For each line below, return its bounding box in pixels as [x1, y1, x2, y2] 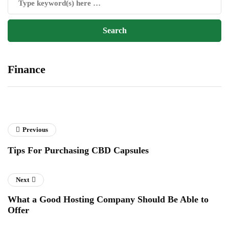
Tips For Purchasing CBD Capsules [8, 145, 149, 156]
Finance [8, 63, 45, 76]
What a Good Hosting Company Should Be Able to [8, 194, 209, 205]
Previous [22, 126, 48, 134]
